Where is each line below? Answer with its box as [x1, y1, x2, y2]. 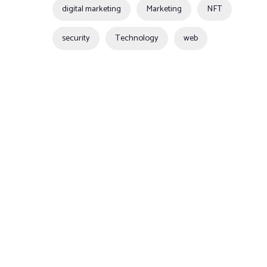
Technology [115, 31, 159, 45]
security [62, 31, 90, 45]
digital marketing [62, 2, 121, 16]
